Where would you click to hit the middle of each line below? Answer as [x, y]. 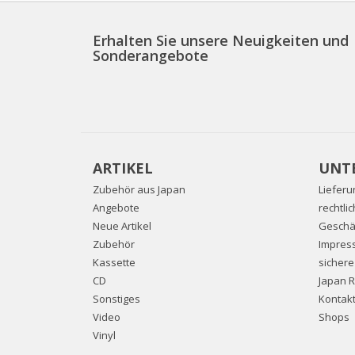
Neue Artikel [122, 226]
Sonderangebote [151, 56]
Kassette [114, 263]
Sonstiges [116, 299]
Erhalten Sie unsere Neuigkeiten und [221, 41]
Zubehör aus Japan [139, 190]
